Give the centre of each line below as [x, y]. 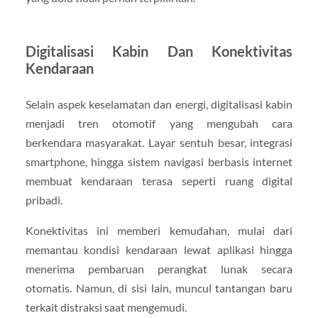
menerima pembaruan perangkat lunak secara [159, 268]
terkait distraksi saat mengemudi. [106, 307]
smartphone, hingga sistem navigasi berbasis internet [159, 161]
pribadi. [44, 199]
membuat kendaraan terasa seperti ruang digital [159, 180]
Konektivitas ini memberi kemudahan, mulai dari [159, 230]
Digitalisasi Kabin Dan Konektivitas [159, 51]
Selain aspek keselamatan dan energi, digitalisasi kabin [159, 104]
